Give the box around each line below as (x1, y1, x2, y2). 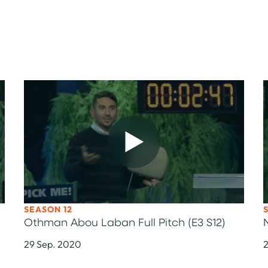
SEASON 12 (24, 204, 72, 215)
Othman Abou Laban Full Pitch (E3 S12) (24, 218, 226, 229)
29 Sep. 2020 (24, 238, 81, 250)
